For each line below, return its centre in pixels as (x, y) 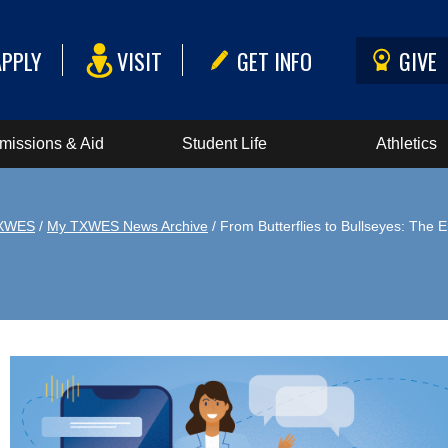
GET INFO (275, 60)
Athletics (407, 143)
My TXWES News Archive (127, 226)
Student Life (224, 143)
